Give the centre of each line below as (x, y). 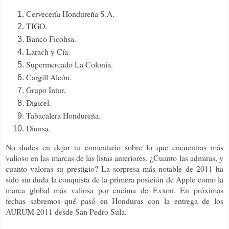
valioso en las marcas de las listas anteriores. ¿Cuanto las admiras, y (114, 157)
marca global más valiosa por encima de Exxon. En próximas (114, 190)
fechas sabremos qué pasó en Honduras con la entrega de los (114, 200)
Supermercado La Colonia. (70, 64)
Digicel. (39, 103)
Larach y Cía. (48, 52)
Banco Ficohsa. (51, 39)
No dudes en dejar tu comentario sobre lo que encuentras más (114, 147)
